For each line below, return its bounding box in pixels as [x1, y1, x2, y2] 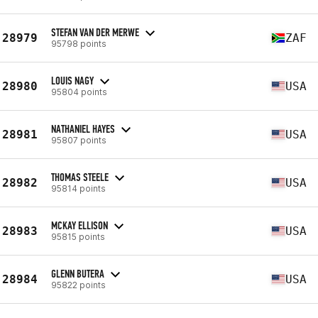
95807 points [51, 134, 106, 146]
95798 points [51, 38, 106, 49]
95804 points [51, 86, 107, 97]
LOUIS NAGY [51, 73, 94, 87]
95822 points [51, 279, 106, 290]
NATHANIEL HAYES [51, 121, 115, 136]
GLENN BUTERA [51, 266, 104, 280]
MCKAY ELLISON [51, 218, 108, 232]
